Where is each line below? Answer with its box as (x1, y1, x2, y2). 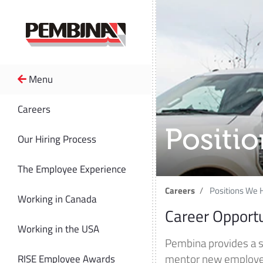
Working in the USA (18, 221, 99, 237)
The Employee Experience (18, 161, 126, 177)
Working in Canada (18, 191, 97, 207)
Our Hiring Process (18, 131, 96, 147)
